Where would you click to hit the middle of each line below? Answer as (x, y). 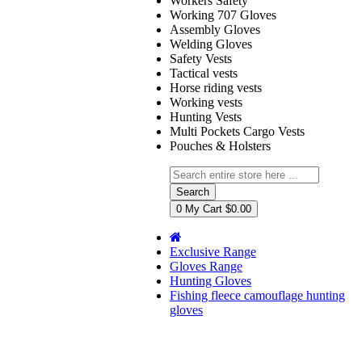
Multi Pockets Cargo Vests (237, 132)
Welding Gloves (211, 44)
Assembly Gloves (215, 30)
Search (193, 192)
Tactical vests (204, 74)
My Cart (204, 209)
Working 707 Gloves (223, 15)
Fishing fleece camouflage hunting (257, 296)
